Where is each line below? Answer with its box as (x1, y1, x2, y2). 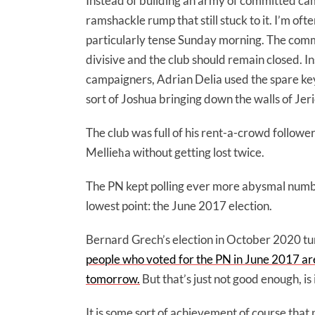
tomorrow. (86, 271, 140, 286)
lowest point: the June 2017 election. (86, 198, 272, 213)
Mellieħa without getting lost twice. (86, 145, 264, 160)
